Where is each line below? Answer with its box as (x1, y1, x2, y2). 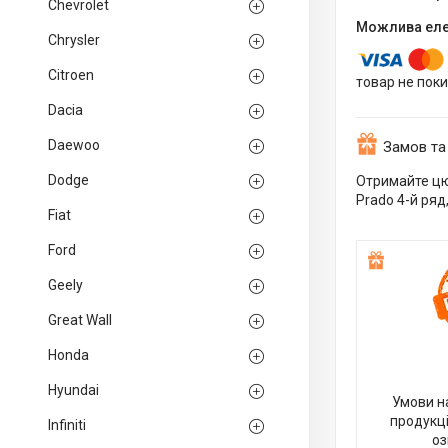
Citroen (48, 67, 94, 83)
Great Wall (48, 312, 112, 328)
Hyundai (48, 382, 99, 398)
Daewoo (48, 137, 100, 153)
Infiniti (48, 417, 86, 433)
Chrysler (48, 32, 100, 48)
